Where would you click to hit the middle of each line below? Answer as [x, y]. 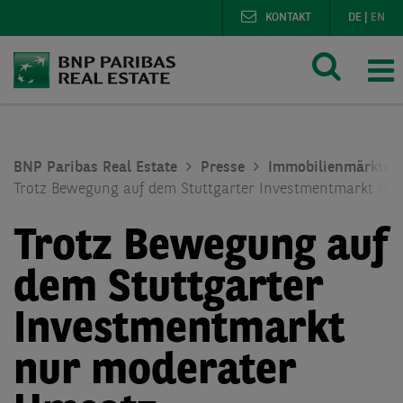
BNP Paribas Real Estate [95, 168]
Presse [223, 168]
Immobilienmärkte [329, 168]
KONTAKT [288, 18]
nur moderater [155, 372]
